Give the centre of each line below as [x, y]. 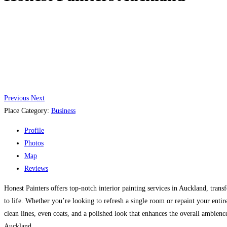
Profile [34, 130]
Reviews [36, 168]
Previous [16, 98]
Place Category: [28, 110]
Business [63, 110]
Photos [34, 143]
